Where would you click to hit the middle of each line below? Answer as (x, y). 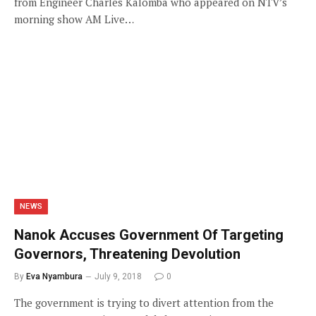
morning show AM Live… (74, 19)
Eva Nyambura (54, 276)
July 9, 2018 (118, 276)
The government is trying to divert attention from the (144, 303)
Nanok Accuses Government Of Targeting (149, 235)
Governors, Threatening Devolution (127, 254)
